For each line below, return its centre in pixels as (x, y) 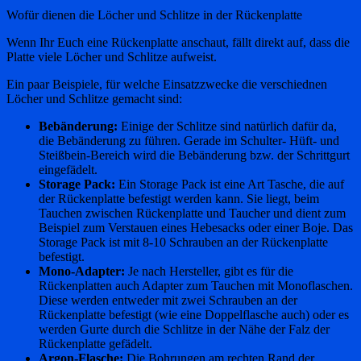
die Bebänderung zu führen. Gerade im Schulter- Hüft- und (189, 140)
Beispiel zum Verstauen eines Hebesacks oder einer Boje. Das (196, 227)
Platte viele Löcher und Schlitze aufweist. (112, 56)
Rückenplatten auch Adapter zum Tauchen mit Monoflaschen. (196, 285)
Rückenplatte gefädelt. (95, 343)
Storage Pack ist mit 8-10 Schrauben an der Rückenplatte (183, 242)
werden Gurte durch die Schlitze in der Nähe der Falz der (184, 329)
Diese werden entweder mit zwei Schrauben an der (168, 300)
